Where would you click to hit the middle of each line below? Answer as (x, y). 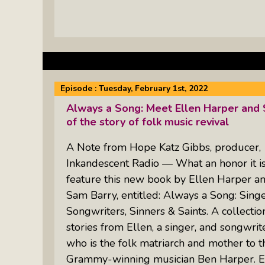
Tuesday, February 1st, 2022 (153, 88)
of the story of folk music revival (148, 122)
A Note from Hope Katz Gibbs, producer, (164, 147)
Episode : (80, 88)
